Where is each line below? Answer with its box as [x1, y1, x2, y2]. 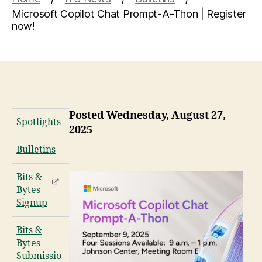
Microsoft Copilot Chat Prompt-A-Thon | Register [12, 8, 246, 20]
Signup [16, 197, 47, 209]
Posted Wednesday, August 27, [68, 109, 226, 123]
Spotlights [16, 116, 61, 129]
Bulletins [16, 144, 56, 156]
